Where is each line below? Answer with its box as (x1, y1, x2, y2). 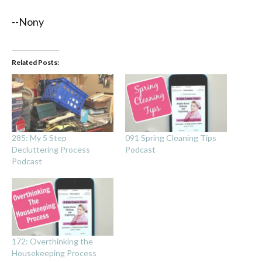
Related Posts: (12, 57, 59, 67)
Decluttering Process (12, 144, 90, 155)
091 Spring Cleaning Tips (125, 133, 216, 143)
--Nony (12, 15, 44, 28)
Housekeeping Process (12, 248, 96, 258)
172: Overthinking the (12, 236, 93, 247)
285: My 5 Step (12, 133, 67, 143)
